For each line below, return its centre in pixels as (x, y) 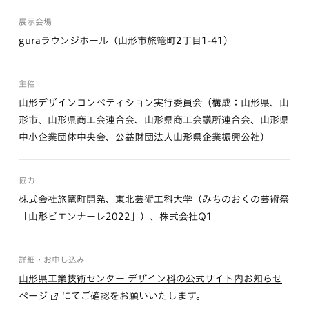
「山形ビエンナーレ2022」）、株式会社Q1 (115, 217)
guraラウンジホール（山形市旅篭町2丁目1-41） (126, 41)
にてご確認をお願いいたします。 (133, 296)
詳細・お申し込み (51, 259)
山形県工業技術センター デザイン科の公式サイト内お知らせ (150, 279)
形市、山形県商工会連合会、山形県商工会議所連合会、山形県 (153, 120)
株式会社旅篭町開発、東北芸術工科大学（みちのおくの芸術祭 (153, 199)
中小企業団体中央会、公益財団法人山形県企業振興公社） (144, 137)
